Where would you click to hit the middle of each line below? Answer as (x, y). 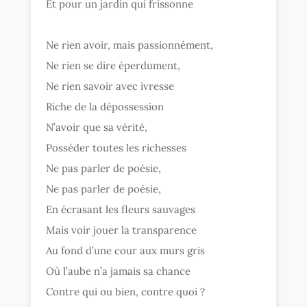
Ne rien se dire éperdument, (113, 66)
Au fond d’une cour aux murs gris (126, 251)
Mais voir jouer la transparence (122, 230)
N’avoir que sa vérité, (97, 127)
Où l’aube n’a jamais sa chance (119, 271)
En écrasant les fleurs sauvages (121, 210)
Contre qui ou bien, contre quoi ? (126, 292)
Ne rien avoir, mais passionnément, (130, 45)
